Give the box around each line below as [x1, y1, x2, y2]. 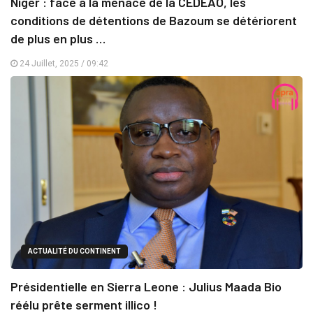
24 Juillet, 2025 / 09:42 [17, 59, 108, 69]
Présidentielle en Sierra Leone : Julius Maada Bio [10, 278, 282, 294]
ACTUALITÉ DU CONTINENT [28, 247, 121, 255]
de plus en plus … [10, 31, 105, 47]
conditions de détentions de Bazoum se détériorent [10, 13, 297, 29]
